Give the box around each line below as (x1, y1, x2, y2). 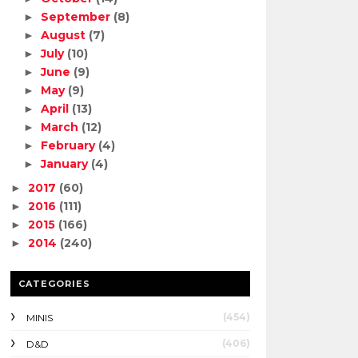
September (41, 10, 114, 24)
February (41, 138, 99, 153)
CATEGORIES (18, 278, 90, 289)
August (41, 28, 89, 42)
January (41, 157, 92, 171)
